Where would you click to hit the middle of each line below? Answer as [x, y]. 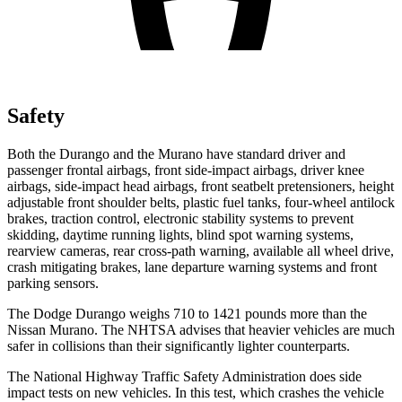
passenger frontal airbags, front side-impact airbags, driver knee [186, 170]
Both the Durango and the [83, 153]
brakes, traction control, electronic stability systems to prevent [180, 218]
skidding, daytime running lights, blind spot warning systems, [180, 234]
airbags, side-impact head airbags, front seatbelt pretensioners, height [201, 186]
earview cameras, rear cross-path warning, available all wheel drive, [203, 250]
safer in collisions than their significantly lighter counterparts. [179, 345]
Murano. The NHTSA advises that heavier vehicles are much [222, 329]
